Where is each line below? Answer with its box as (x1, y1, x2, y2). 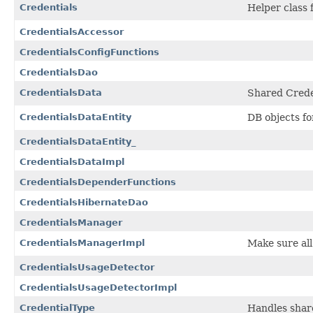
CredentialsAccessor (20, 26, 124, 37)
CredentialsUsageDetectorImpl (20, 282, 177, 293)
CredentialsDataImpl (20, 156, 124, 167)
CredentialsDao (20, 66, 98, 78)
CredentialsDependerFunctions (20, 176, 176, 187)
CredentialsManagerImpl (20, 237, 145, 248)
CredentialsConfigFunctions (20, 46, 159, 57)
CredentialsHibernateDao (20, 196, 148, 208)
